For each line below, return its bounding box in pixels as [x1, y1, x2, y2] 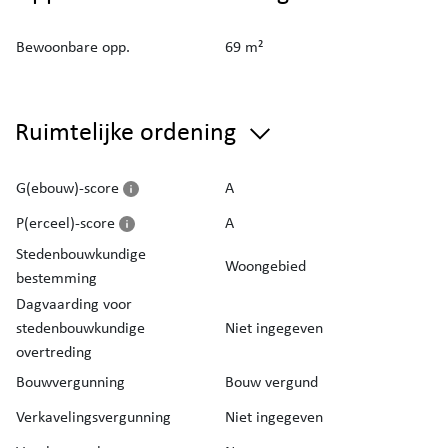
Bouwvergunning [16, 371, 125, 393]
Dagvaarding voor [16, 293, 132, 315]
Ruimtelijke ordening [15, 113, 242, 149]
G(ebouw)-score [16, 177, 123, 199]
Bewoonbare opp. [16, 36, 130, 58]
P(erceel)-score [16, 212, 119, 234]
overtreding [16, 341, 92, 363]
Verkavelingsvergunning [16, 406, 171, 428]
